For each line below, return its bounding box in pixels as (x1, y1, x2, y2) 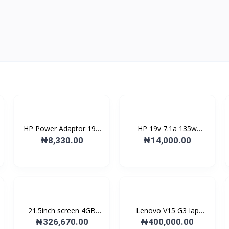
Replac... (154, 134, 181, 144)
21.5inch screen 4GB (28, 205, 96, 215)
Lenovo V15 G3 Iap (135, 205, 199, 215)
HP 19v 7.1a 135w (138, 124, 197, 133)
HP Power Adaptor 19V (24, 124, 100, 133)
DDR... (51, 216, 72, 226)
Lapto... (155, 216, 179, 226)
